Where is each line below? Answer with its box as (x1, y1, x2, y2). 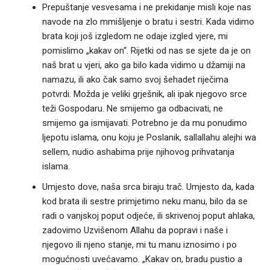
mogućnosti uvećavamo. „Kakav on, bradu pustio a (42, 254, 242, 265)
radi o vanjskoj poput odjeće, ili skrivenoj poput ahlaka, (42, 210, 255, 222)
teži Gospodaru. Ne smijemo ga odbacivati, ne (42, 103, 223, 115)
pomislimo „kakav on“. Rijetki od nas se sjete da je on (42, 45, 251, 57)
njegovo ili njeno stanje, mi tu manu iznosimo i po (42, 239, 237, 251)
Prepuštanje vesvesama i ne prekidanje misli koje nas (42, 2, 251, 13)
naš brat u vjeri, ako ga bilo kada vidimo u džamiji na (42, 60, 245, 71)
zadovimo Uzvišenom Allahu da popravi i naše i (42, 225, 228, 236)
